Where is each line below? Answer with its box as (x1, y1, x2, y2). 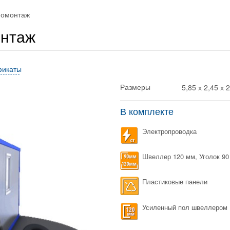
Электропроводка (142, 126, 197, 136)
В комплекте (120, 107, 176, 117)
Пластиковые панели (142, 177, 207, 187)
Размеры (120, 83, 152, 91)
